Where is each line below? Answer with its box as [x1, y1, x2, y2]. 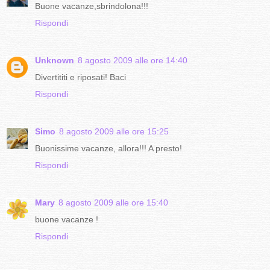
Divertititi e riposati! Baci [35, 72, 126, 82]
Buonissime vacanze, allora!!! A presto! [35, 143, 182, 153]
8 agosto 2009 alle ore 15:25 [59, 126, 169, 136]
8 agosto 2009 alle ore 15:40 [58, 197, 168, 207]
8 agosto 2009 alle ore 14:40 [78, 55, 187, 65]
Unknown [35, 55, 74, 65]
